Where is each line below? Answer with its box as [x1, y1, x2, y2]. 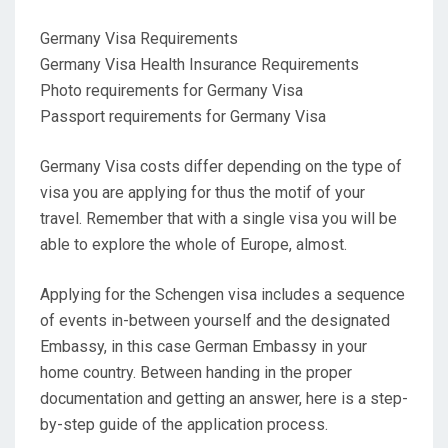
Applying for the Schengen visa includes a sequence [40, 284, 405, 304]
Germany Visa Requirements [40, 28, 238, 48]
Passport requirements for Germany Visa [40, 106, 326, 126]
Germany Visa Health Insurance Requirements [40, 54, 359, 74]
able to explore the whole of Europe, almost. [40, 234, 347, 254]
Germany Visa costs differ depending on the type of [40, 156, 402, 176]
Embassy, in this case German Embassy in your [40, 336, 367, 356]
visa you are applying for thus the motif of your [40, 182, 365, 202]
